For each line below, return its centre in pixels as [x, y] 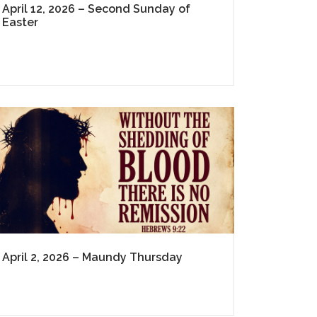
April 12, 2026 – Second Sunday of [97, 8]
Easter [21, 22]
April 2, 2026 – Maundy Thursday [93, 258]
